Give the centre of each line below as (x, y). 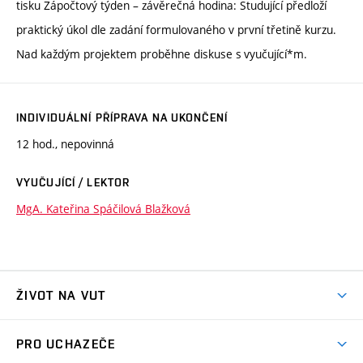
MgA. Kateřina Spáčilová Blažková (103, 209)
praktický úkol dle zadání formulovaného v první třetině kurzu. (176, 30)
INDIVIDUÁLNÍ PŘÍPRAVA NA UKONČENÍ (122, 118)
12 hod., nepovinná (65, 144)
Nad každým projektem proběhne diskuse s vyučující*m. (162, 54)
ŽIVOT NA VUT (61, 296)
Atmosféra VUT (58, 330)
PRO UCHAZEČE (66, 344)
